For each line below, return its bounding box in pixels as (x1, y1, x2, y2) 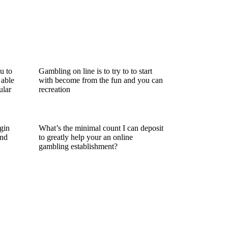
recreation (39, 85, 70, 94)
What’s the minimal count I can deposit (39, 124, 163, 133)
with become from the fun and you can (39, 76, 163, 85)
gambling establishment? (39, 142, 118, 151)
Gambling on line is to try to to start (39, 67, 152, 76)
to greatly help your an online (39, 133, 133, 142)
